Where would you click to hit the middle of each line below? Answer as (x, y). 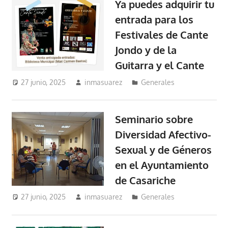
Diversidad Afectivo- (163, 134)
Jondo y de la (146, 50)
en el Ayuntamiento (162, 165)
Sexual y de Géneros (164, 149)
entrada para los (154, 20)
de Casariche (146, 180)
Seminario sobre (154, 119)
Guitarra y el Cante (160, 65)
